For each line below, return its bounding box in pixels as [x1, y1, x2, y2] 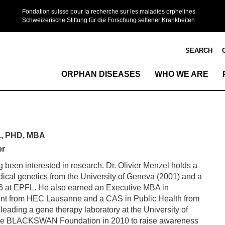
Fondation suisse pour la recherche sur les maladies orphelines [22, 8, 195, 15]
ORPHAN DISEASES [61, 70, 141, 78]
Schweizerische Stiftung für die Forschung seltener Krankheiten [22, 17, 195, 24]
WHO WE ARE [155, 70, 208, 78]
